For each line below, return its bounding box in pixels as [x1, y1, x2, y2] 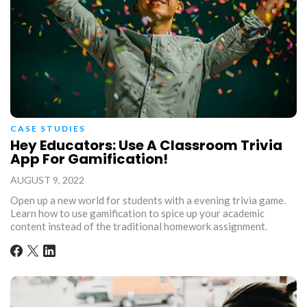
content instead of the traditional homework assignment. [10, 219, 267, 232]
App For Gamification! [10, 149, 168, 169]
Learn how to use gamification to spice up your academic [10, 206, 265, 219]
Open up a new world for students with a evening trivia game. [10, 193, 286, 206]
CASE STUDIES [10, 123, 86, 134]
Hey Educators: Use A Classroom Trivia [10, 135, 282, 155]
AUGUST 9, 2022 [10, 173, 84, 186]
